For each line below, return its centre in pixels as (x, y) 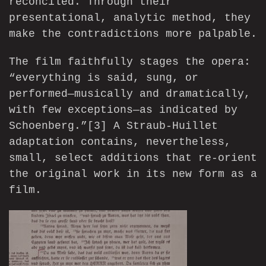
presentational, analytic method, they (130, 18)
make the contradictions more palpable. (133, 34)
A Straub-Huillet (162, 126)
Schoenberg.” (48, 126)
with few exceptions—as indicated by (123, 110)
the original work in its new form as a (133, 174)
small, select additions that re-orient (133, 158)
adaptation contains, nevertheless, (120, 142)
